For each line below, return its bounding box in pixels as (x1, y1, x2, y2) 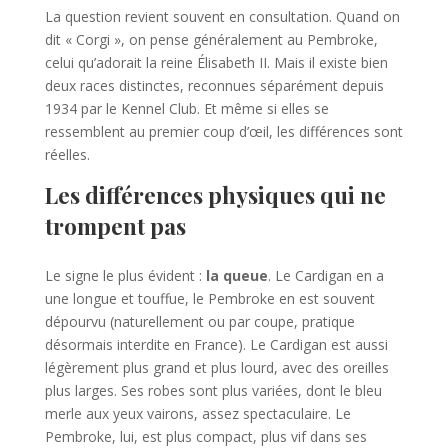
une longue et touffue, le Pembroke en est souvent (44, 289, 375, 309)
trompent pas (44, 211, 186, 242)
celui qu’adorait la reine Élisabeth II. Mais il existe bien (44, 53, 388, 73)
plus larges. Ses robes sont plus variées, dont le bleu (44, 381, 382, 401)
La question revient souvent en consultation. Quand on (44, 7, 400, 27)
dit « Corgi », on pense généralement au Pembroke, (44, 30, 378, 50)
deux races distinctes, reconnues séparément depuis (44, 76, 384, 96)
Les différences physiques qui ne (44, 180, 386, 211)
